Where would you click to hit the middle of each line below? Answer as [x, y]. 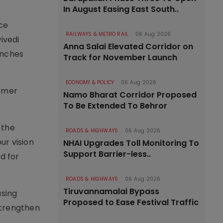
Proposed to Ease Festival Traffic [131, 202]
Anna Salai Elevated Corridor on [128, 47]
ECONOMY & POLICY [90, 82]
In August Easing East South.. [121, 9]
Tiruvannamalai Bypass [111, 191]
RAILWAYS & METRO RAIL [97, 34]
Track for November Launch [120, 57]
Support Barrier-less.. [107, 154]
